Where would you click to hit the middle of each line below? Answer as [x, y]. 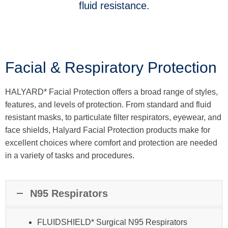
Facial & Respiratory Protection [111, 67]
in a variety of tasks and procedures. [70, 155]
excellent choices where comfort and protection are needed [111, 142]
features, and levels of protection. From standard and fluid [108, 104]
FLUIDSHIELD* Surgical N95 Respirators [112, 222]
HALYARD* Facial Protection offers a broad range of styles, [111, 92]
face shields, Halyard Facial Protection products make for [108, 130]
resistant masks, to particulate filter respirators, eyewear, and [113, 117]
